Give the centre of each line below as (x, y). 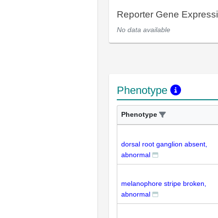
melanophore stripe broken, (164, 183)
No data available (144, 30)
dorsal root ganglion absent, (164, 144)
